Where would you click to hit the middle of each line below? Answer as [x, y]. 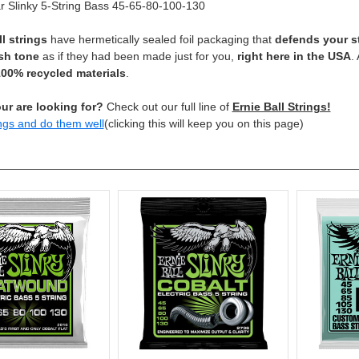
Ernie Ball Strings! [281, 107]
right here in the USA [294, 56]
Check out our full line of [167, 107]
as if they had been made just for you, [138, 56]
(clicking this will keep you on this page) [204, 123]
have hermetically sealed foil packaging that [161, 39]
